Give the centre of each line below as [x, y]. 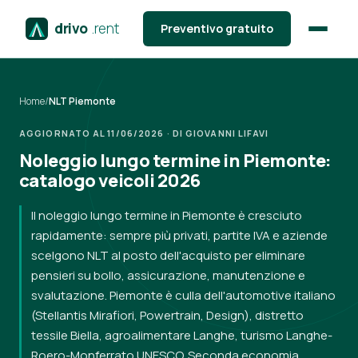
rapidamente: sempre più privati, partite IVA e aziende [179, 235]
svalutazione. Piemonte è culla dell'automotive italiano [183, 295]
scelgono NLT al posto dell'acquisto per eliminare [168, 255]
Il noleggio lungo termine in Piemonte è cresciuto [167, 215]
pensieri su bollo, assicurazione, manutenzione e [168, 275]
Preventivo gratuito [217, 28]
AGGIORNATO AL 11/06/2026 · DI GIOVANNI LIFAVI [144, 133]
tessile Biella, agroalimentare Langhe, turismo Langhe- [182, 335]
